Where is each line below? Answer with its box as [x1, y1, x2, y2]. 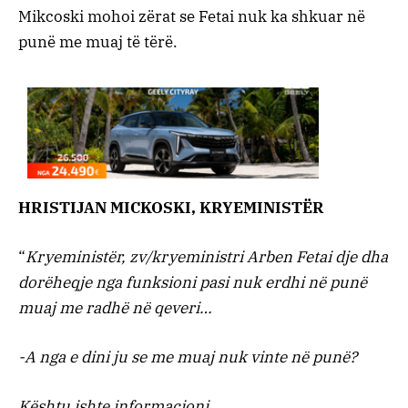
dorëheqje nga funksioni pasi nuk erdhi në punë [18, 272, 367, 293]
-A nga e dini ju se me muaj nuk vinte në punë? [18, 347, 357, 368]
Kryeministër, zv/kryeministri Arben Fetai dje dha [25, 247, 388, 268]
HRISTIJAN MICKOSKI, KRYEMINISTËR [18, 197, 324, 218]
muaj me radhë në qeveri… [18, 298, 212, 319]
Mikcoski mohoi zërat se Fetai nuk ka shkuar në [18, 5, 365, 26]
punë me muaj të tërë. [18, 31, 178, 52]
